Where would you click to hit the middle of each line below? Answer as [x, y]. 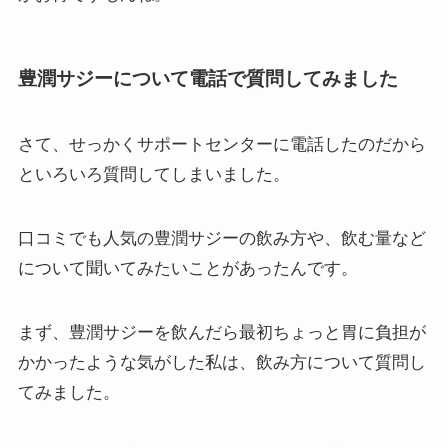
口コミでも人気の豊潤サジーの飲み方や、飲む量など [221, 238]
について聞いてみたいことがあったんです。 [187, 268]
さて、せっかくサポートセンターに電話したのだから [221, 144]
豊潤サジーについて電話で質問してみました [207, 79]
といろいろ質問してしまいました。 [153, 174]
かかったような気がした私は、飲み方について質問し [221, 362]
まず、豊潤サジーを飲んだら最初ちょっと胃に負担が [221, 332]
